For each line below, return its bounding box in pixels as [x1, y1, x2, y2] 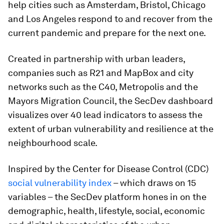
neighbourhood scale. [8, 137, 97, 148]
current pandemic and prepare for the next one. [8, 27, 206, 38]
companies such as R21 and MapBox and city [8, 67, 193, 78]
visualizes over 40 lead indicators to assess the [8, 109, 202, 120]
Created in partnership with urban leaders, [8, 53, 185, 64]
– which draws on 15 [111, 177, 196, 188]
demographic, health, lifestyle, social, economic [8, 205, 205, 216]
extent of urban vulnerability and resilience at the [8, 123, 213, 134]
